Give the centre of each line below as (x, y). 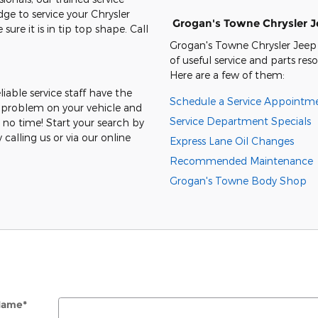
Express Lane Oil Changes (232, 141)
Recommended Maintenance (241, 160)
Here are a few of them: (227, 75)
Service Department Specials (240, 121)
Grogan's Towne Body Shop (238, 180)
